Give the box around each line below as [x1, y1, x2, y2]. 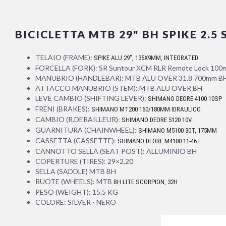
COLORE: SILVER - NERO [35, 197, 116, 206]
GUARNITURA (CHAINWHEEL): [35, 125, 138, 134]
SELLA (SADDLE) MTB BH [35, 166, 116, 176]
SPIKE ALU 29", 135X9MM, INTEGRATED [94, 53, 198, 62]
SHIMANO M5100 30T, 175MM [138, 126, 217, 134]
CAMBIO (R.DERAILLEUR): [35, 115, 122, 124]
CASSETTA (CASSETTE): [35, 136, 118, 145]
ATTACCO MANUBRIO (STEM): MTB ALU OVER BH [35, 83, 202, 92]
